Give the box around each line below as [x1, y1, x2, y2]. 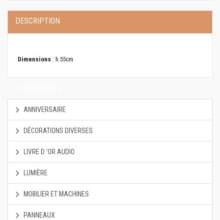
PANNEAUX [22, 211, 55, 219]
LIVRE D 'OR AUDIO [22, 148, 75, 156]
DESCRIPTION [15, 16, 60, 26]
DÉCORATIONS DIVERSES [22, 127, 93, 135]
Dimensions [18, 55, 51, 63]
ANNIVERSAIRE [22, 106, 66, 113]
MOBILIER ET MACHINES [22, 190, 89, 198]
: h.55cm [51, 55, 73, 63]
